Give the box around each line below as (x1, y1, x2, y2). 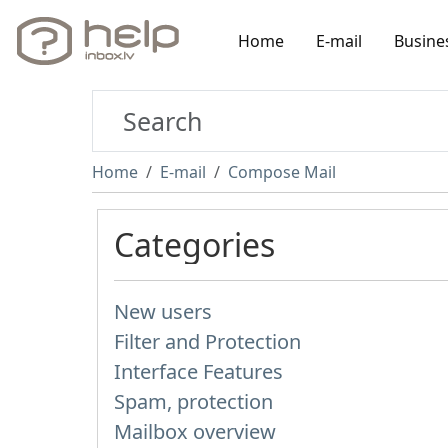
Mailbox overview (114, 418, 276, 445)
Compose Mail (228, 161, 336, 183)
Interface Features (114, 358, 283, 385)
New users (114, 298, 212, 325)
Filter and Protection (114, 328, 301, 355)
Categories (114, 223, 275, 266)
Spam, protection (114, 388, 273, 415)
